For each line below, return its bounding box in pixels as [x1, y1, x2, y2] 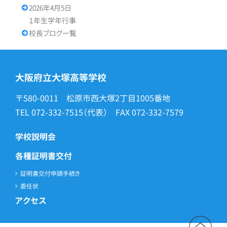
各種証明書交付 [15, 150, 72, 162]
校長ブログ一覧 [28, 28, 77, 38]
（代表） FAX [83, 106, 132, 118]
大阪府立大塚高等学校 [15, 71, 106, 84]
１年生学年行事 [28, 15, 76, 25]
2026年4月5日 [28, 3, 71, 13]
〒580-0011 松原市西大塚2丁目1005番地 [15, 92, 170, 104]
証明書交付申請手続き [20, 169, 80, 178]
